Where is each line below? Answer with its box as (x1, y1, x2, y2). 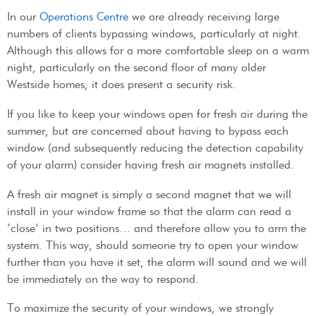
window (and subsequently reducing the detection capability (7, 140, 303, 154)
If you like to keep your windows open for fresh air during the (7, 107, 308, 121)
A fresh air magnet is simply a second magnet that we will (7, 187, 291, 201)
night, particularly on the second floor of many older (7, 61, 266, 75)
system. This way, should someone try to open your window (7, 238, 298, 252)
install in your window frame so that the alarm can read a (7, 204, 291, 218)
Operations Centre (39, 10, 128, 24)
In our (7, 10, 39, 24)
